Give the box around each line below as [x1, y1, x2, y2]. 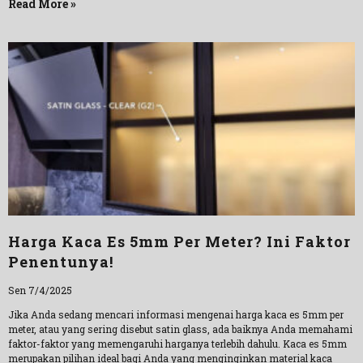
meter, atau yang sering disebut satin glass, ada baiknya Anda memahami [8, 322, 352, 335]
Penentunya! [8, 252, 113, 271]
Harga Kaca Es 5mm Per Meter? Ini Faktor [8, 232, 351, 251]
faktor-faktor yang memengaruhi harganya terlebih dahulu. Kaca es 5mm [8, 337, 347, 350]
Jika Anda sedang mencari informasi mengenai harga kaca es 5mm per [8, 308, 344, 321]
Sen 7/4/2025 [8, 284, 72, 297]
